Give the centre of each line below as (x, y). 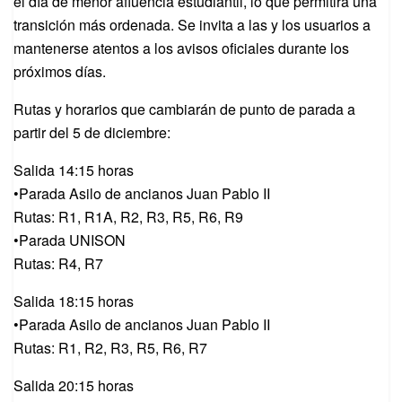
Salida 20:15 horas (74, 386)
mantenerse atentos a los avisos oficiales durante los (181, 48)
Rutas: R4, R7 (58, 264)
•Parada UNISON (70, 240)
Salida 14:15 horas (74, 170)
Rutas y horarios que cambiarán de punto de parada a (184, 109)
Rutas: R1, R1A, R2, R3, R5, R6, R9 (128, 217)
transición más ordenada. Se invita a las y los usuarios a (192, 25)
